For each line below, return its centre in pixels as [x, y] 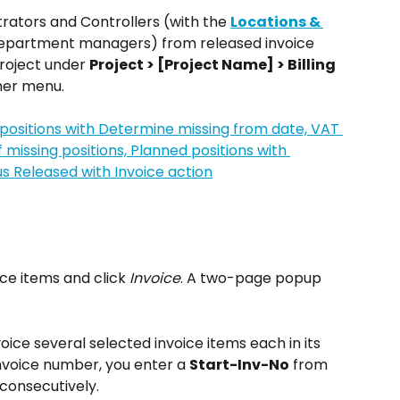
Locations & [277, 22]
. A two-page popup [253, 279]
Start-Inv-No [239, 364]
